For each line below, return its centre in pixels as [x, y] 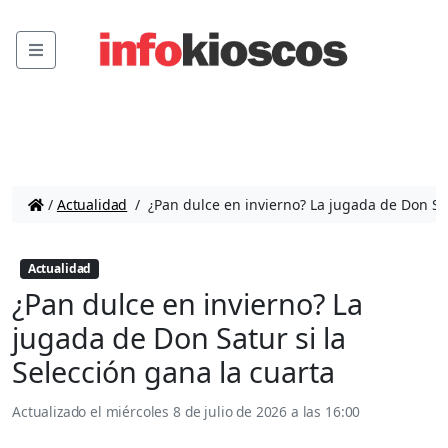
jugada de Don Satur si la [179, 338]
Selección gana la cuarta [173, 372]
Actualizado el [59, 412]
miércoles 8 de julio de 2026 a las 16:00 [233, 412]
